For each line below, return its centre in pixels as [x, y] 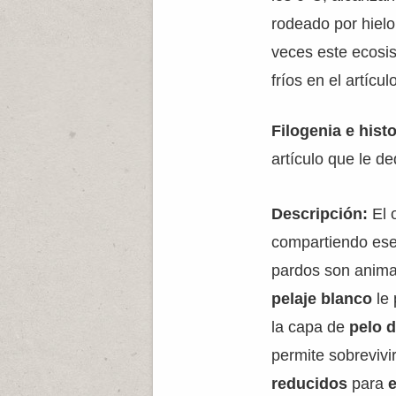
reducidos [312, 384]
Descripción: [320, 214]
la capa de [311, 327]
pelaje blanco [324, 299]
